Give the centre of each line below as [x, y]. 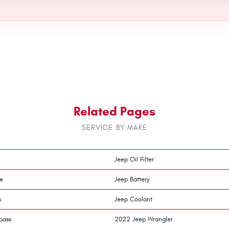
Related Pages [114, 111]
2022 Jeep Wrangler [144, 219]
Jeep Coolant [133, 199]
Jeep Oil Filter [134, 159]
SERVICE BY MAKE [114, 127]
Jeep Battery [132, 179]
